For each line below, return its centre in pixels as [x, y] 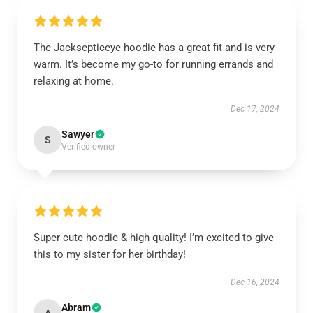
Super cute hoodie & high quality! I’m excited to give [154, 238]
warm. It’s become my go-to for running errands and [153, 64]
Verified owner [88, 147]
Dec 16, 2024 [255, 282]
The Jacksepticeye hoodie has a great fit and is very [154, 48]
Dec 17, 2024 [255, 109]
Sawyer [78, 134]
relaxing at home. [74, 81]
